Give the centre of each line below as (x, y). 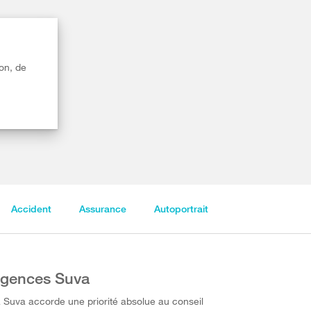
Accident (31, 209)
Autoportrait (181, 209)
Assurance (102, 209)
